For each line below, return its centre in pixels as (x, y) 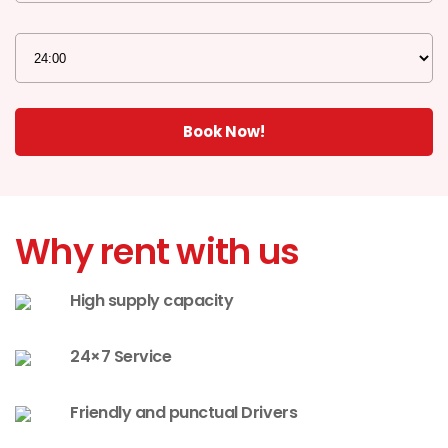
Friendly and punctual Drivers (184, 412)
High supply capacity (152, 300)
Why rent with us (157, 251)
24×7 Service (121, 356)
